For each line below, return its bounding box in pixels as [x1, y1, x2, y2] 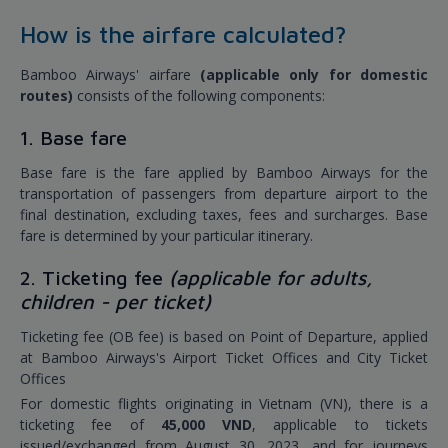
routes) [20, 86, 73, 106]
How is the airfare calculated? [20, 20, 347, 49]
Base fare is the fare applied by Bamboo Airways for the [20, 163, 428, 183]
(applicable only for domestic [200, 65, 428, 85]
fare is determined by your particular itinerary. [20, 226, 313, 246]
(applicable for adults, [169, 266, 373, 290]
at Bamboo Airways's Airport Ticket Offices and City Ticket [20, 348, 428, 368]
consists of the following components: [73, 86, 325, 106]
